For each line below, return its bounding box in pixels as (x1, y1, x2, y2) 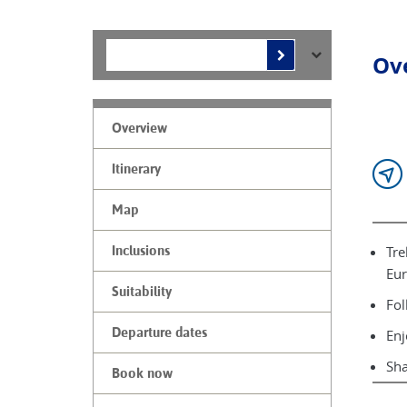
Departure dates (112, 324, 207, 341)
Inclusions (112, 243, 170, 259)
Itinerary (112, 161, 161, 177)
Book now (112, 365, 173, 382)
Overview (112, 120, 167, 136)
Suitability (112, 283, 172, 300)
